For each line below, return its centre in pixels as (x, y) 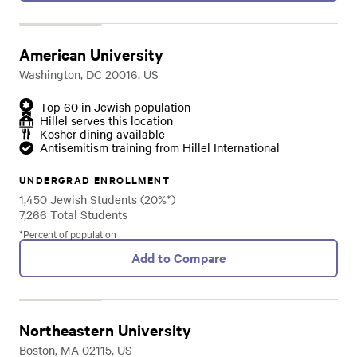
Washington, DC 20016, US (89, 74)
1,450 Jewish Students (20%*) (97, 199)
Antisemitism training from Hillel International (160, 147)
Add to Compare (178, 257)
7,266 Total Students (73, 214)
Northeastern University (105, 330)
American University (91, 54)
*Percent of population (68, 233)
